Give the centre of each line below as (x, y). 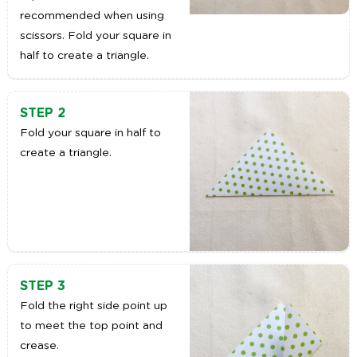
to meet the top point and (91, 326)
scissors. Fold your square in (95, 36)
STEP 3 (42, 286)
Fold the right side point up (93, 306)
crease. (39, 346)
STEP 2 (42, 114)
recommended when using (92, 16)
